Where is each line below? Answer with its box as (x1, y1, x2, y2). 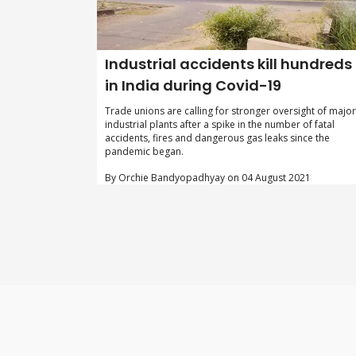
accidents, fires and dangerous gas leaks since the (105, 130, 330, 145)
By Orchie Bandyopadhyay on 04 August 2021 (105, 170, 311, 184)
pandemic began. (105, 144, 184, 158)
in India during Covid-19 (105, 75, 281, 95)
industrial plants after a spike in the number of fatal (105, 117, 335, 131)
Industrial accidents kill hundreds (105, 53, 352, 74)
